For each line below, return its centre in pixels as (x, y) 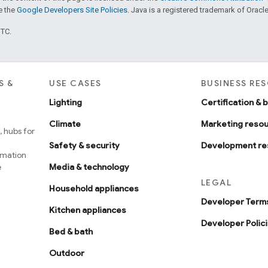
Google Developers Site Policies (72, 10)
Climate (65, 124)
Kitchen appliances (88, 210)
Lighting (66, 102)
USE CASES (75, 83)
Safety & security (85, 145)
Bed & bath (71, 231)
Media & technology (89, 167)
